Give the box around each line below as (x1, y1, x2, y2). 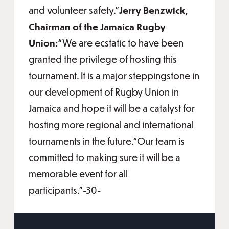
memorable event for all (29, 168, 128, 179)
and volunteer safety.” (29, 4, 119, 16)
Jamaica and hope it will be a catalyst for (29, 102, 195, 114)
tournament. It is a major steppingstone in (29, 70, 199, 81)
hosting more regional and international (29, 119, 194, 130)
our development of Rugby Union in (29, 86, 179, 98)
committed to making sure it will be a (29, 151, 180, 163)
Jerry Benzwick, (119, 4, 188, 16)
